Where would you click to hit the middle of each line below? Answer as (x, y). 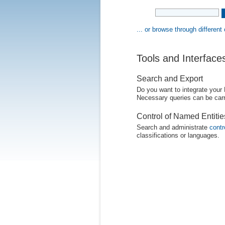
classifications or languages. (178, 136)
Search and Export (170, 79)
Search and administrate (173, 128)
